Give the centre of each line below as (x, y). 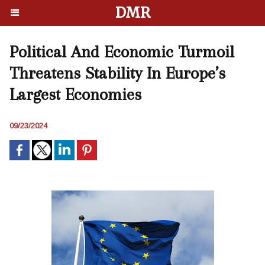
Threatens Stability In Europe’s (117, 73)
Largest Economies (75, 94)
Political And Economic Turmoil (122, 52)
